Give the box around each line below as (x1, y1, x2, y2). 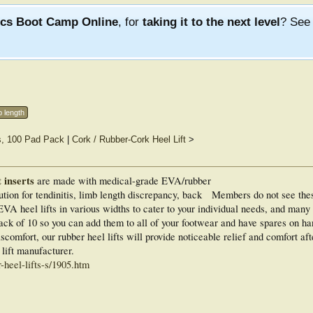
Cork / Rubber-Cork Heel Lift (71, 134, 186, 145)
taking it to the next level (143, 15, 280, 29)
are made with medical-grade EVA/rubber (34, 174, 211, 187)
